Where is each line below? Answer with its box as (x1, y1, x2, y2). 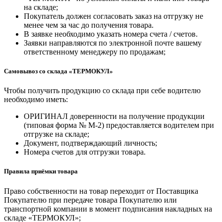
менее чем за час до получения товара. (24, 20, 154, 29)
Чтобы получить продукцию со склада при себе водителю (4, 86, 201, 95)
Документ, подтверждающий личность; (24, 139, 157, 148)
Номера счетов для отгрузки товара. (24, 148, 146, 157)
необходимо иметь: (4, 95, 68, 104)
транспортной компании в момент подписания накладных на (4, 204, 212, 213)
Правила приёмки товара (4, 167, 78, 175)
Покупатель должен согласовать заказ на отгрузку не (24, 11, 203, 20)
